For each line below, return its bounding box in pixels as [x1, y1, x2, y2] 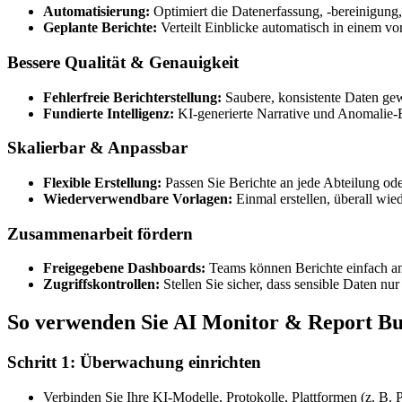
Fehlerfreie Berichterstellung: [43, 89, 222, 105]
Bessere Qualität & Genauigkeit [7, 52, 239, 72]
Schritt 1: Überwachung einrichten [7, 353, 261, 372]
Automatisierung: [43, 4, 150, 20]
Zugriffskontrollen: [43, 276, 160, 293]
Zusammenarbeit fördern [7, 223, 193, 243]
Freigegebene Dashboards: [43, 260, 205, 276]
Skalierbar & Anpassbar [7, 138, 188, 158]
